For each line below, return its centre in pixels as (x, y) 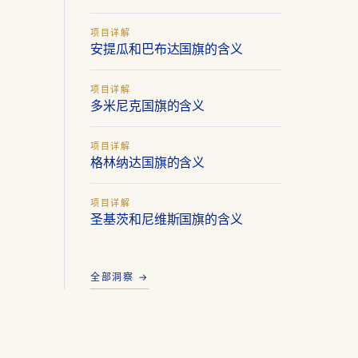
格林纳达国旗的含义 (148, 162)
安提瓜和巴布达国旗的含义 (167, 49)
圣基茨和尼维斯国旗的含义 (167, 219)
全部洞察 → (120, 278)
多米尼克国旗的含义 (148, 105)
